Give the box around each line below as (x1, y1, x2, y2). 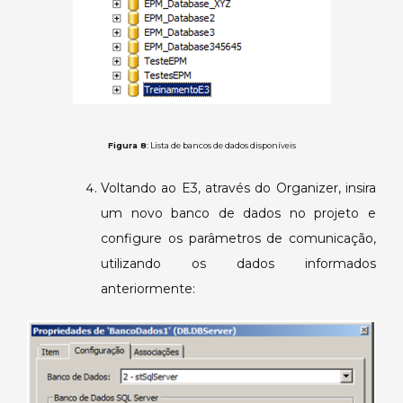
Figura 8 (107, 139, 147, 150)
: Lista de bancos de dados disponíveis (146, 139, 296, 150)
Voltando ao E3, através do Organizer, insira (101, 179, 376, 196)
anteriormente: (101, 280, 195, 297)
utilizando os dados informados (101, 255, 376, 272)
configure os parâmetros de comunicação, (101, 229, 376, 246)
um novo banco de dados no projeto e (101, 204, 376, 221)
